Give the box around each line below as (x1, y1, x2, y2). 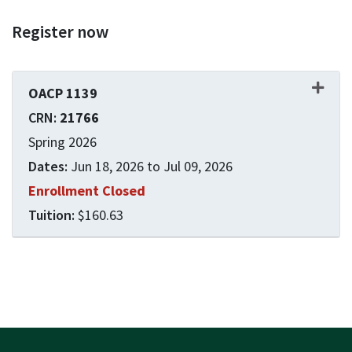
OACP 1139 (28, 84, 97, 102)
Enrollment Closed (28, 181, 145, 200)
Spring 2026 (28, 133, 97, 151)
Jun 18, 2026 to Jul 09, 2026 (71, 157, 233, 175)
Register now (12, 20, 108, 42)
